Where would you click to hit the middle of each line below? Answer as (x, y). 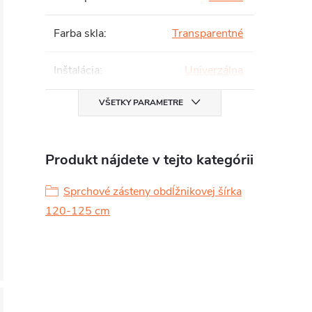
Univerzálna (214, 70)
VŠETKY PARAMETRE (141, 102)
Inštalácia (77, 70)
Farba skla (79, 33)
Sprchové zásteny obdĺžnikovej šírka (153, 192)
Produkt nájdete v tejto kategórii (149, 160)
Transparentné (208, 33)
